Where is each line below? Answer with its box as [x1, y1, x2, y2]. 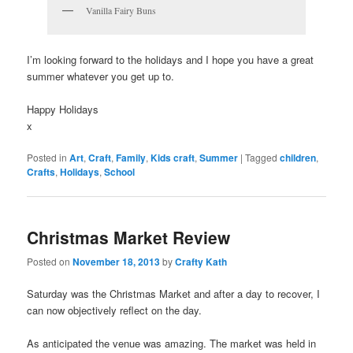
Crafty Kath [175, 255, 228, 269]
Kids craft [150, 150, 195, 165]
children [280, 150, 317, 165]
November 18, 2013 [72, 255, 161, 269]
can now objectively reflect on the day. [27, 303, 203, 318]
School [104, 165, 136, 180]
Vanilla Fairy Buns [86, 3, 156, 17]
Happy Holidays [27, 102, 99, 117]
